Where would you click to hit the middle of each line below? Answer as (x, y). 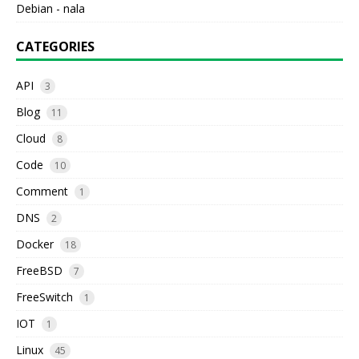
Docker (35, 244)
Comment (42, 192)
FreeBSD (39, 271)
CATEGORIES (55, 47)
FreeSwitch (44, 297)
